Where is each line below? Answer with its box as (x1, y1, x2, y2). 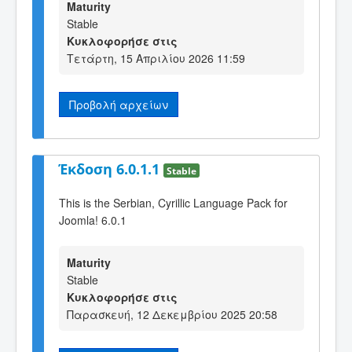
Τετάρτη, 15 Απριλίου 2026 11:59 (67, 49, 245, 66)
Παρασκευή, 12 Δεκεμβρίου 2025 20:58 (67, 306, 277, 323)
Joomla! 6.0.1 (59, 211, 126, 228)
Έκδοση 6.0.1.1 (59, 159, 163, 179)
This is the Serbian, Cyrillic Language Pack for (59, 194, 288, 211)
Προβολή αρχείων (69, 96, 168, 112)
